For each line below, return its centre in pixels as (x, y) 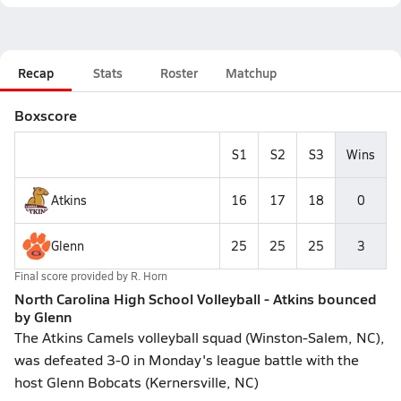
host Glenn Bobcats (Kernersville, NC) (137, 382)
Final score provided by (73, 276)
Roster (179, 73)
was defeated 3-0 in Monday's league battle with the (187, 359)
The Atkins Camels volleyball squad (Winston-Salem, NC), (200, 337)
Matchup (251, 73)
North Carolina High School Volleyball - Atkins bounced (196, 299)
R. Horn (149, 276)
